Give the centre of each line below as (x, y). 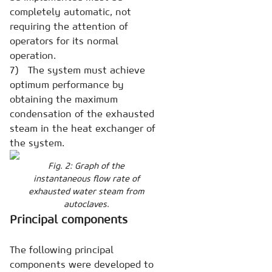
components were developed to (82, 264)
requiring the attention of (69, 26)
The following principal (62, 249)
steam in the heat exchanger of (83, 128)
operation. (33, 55)
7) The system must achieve (77, 70)
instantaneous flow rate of (86, 178)
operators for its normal (64, 40)
